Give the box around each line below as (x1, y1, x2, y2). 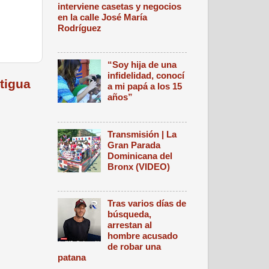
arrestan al (107, 220, 153, 231)
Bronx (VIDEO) (107, 161, 171, 172)
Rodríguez (58, 22, 101, 33)
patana (58, 252, 86, 263)
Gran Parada (107, 139, 161, 150)
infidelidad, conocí (107, 70, 185, 81)
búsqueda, (107, 209, 152, 220)
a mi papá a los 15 (107, 81, 183, 92)
